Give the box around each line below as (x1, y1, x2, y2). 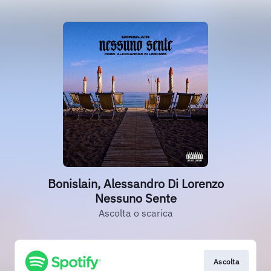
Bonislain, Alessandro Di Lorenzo (47, 175, 224, 192)
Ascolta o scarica (98, 207, 173, 219)
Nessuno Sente (94, 190, 177, 206)
